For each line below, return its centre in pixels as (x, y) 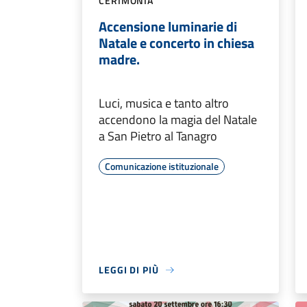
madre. (119, 60)
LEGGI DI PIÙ (129, 270)
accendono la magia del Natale (178, 120)
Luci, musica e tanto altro (164, 103)
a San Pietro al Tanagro (158, 136)
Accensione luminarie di (168, 27)
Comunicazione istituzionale (162, 167)
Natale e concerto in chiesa (176, 43)
